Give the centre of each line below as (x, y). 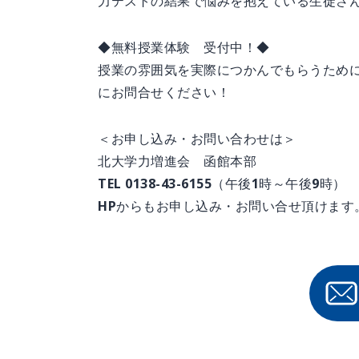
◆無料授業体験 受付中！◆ (184, 47)
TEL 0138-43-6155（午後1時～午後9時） (222, 184)
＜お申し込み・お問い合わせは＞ (197, 139)
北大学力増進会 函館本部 (177, 161)
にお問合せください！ (164, 92)
